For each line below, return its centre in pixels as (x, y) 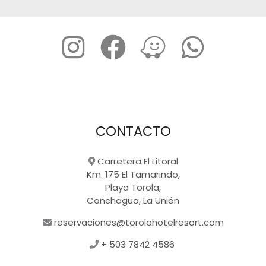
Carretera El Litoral (136, 161)
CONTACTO (133, 132)
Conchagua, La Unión (133, 200)
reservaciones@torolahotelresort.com (137, 222)
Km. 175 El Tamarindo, (133, 174)
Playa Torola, (133, 187)
